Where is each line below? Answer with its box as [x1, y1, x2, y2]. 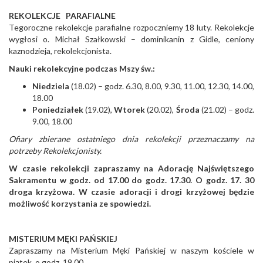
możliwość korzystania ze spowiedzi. [9, 198, 151, 209]
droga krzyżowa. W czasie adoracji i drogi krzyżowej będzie [9, 187, 254, 197]
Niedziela [32, 81, 71, 92]
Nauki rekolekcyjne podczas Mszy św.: [9, 63, 155, 74]
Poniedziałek [32, 104, 83, 115]
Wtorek [114, 104, 147, 115]
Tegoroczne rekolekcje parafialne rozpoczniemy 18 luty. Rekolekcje [9, 22, 254, 33]
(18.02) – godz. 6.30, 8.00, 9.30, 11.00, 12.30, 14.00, [71, 81, 254, 92]
